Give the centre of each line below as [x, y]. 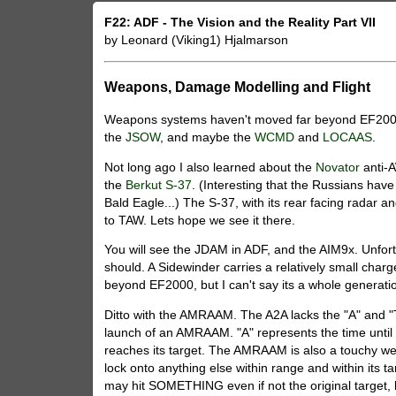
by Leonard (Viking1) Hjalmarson [197, 40]
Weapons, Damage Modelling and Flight [238, 88]
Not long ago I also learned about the [210, 167]
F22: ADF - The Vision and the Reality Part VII [240, 22]
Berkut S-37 [159, 185]
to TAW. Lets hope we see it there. [200, 220]
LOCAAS [348, 137]
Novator [340, 167]
